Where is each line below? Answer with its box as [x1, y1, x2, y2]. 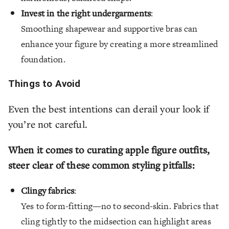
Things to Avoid [8, 78, 81, 89]
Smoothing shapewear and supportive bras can [21, 22, 198, 35]
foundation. [21, 53, 65, 65]
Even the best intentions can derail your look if [8, 102, 210, 115]
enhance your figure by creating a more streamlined [21, 38, 218, 50]
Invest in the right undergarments [21, 7, 151, 19]
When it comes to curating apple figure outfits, [8, 143, 210, 156]
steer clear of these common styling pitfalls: [8, 158, 195, 171]
